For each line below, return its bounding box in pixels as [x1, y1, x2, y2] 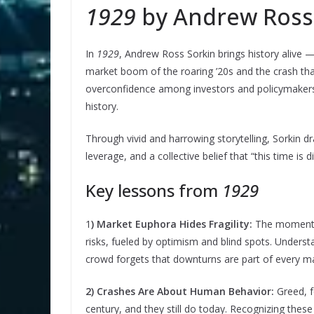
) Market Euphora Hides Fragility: [91, 217, 255, 231]
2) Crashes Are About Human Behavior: [86, 285, 274, 299]
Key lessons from [86, 179, 218, 203]
